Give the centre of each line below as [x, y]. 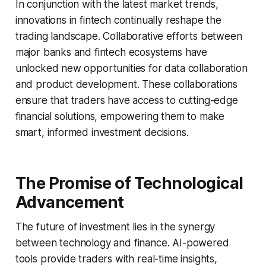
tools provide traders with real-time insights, [116, 259]
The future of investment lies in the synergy [115, 227]
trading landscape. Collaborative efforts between [129, 36]
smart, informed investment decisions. [102, 132]
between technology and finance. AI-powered [122, 243]
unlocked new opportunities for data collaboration [131, 68]
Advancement [69, 202]
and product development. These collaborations [126, 84]
